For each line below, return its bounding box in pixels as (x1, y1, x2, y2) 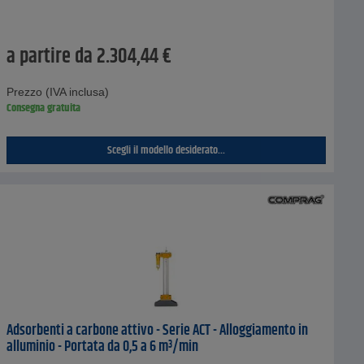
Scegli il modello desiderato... (106, 141, 225, 160)
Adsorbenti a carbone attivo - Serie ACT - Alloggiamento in (6, 319, 308, 343)
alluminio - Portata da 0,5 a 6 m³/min (6, 336, 198, 359)
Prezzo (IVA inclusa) (6, 85, 109, 99)
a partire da (6, 41, 93, 73)
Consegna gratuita (6, 99, 80, 118)
